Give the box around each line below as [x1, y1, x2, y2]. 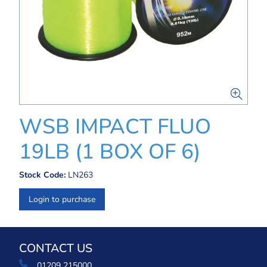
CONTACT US [19, 240, 92, 256]
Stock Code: [19, 169, 66, 181]
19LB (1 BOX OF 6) [19, 138, 200, 166]
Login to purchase [29, 194, 95, 205]
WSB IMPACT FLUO [19, 113, 211, 141]
